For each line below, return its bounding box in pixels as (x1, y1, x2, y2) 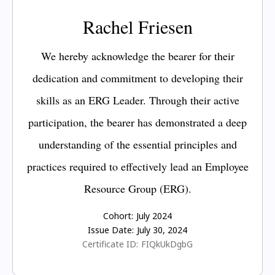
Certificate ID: (82, 238, 138, 250)
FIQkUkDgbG (141, 238, 193, 250)
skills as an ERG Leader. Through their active (36, 92, 239, 107)
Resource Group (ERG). (83, 180, 192, 196)
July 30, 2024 (137, 223, 187, 236)
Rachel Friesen (82, 14, 193, 39)
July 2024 (136, 209, 172, 222)
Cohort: (103, 209, 133, 222)
